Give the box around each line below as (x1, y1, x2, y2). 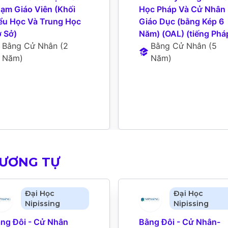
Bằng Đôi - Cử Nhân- (139, 216, 220, 227)
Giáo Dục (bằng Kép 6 (139, 16, 224, 26)
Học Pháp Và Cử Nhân (139, 4, 225, 14)
